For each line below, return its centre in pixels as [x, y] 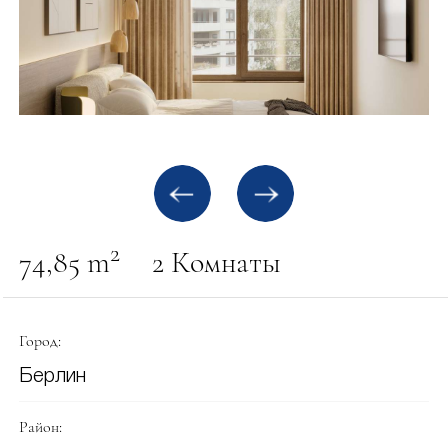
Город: [39, 341]
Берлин [52, 377]
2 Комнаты [216, 262]
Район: [40, 426]
